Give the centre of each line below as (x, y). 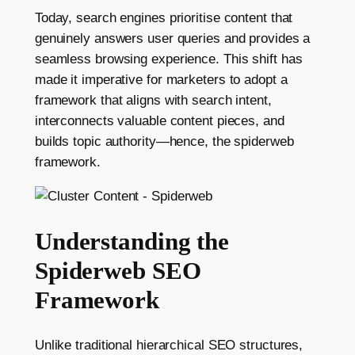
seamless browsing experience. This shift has (168, 59)
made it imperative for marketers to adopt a (161, 79)
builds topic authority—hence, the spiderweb (164, 141)
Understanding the (132, 242)
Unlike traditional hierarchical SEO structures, (169, 345)
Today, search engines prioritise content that (164, 17)
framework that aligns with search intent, (153, 100)
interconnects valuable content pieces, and (159, 120)
